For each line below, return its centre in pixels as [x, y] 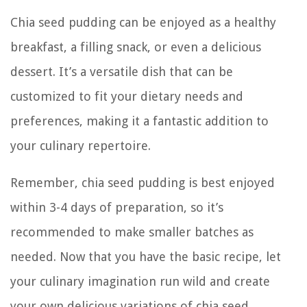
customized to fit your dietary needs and [127, 96]
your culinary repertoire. [81, 145]
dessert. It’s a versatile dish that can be [122, 71]
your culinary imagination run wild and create [140, 281]
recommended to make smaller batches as [132, 232]
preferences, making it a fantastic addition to [139, 121]
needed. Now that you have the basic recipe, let [146, 256]
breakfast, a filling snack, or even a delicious [136, 47]
